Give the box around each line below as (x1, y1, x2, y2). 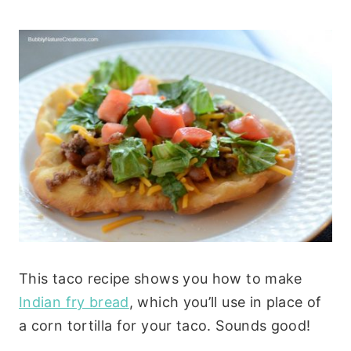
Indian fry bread (19, 293, 129, 310)
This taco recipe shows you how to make (19, 270, 302, 287)
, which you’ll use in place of (128, 293, 322, 310)
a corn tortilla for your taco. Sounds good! (19, 317, 311, 334)
